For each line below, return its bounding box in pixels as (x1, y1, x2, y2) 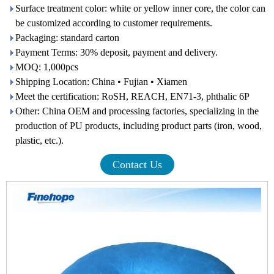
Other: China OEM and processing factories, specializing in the (15, 106, 259, 116)
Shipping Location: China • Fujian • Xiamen (15, 76, 187, 87)
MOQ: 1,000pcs (15, 62, 78, 72)
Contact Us (112, 158, 162, 171)
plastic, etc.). (15, 135, 64, 146)
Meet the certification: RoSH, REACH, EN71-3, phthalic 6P (15, 91, 250, 102)
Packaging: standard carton (15, 32, 119, 43)
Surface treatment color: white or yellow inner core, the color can (15, 3, 265, 13)
